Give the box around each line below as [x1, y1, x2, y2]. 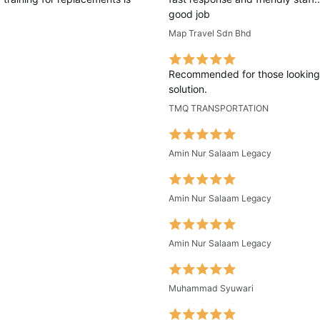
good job [169, 8, 210, 20]
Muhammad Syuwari [169, 283, 254, 294]
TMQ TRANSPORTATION [169, 103, 269, 114]
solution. [169, 83, 207, 95]
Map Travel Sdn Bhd [169, 28, 251, 39]
